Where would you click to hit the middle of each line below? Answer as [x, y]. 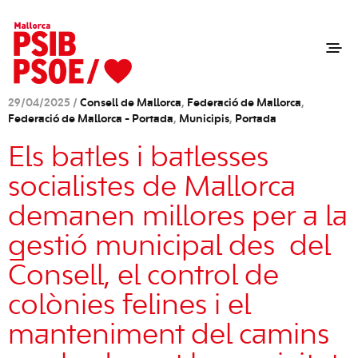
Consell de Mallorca [131, 103]
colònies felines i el [129, 306]
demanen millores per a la [178, 217]
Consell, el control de [143, 276]
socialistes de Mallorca [152, 188]
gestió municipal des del [169, 247]
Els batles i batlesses [138, 158]
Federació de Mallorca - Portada [91, 119]
